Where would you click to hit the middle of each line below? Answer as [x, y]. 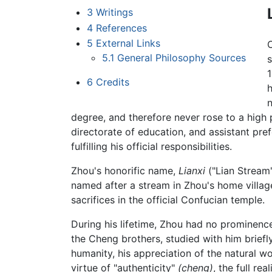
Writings [114, 12]
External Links [128, 43]
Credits [112, 82]
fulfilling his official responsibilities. [151, 147]
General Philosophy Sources [182, 58]
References [121, 28]
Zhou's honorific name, [125, 171]
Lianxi [192, 171]
